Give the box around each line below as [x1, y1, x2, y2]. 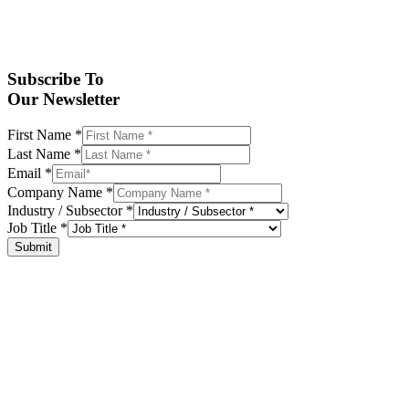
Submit [15, 240, 52, 255]
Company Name [7, 184, 106, 201]
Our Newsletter [7, 89, 120, 109]
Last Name [7, 146, 74, 163]
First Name [7, 127, 75, 143]
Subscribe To [7, 68, 104, 89]
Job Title [7, 220, 60, 236]
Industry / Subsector [7, 203, 126, 219]
